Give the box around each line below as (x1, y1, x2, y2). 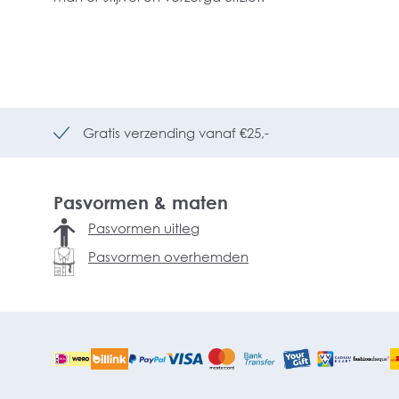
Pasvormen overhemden (88, 248, 248, 265)
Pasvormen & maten (53, 191, 228, 213)
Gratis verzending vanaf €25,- (83, 125, 269, 141)
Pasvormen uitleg (88, 220, 199, 236)
